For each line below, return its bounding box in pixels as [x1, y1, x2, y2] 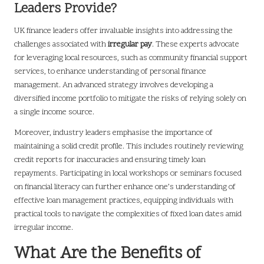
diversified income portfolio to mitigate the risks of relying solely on [14, 93, 246, 105]
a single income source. [14, 107, 94, 118]
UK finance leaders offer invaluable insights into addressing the [14, 25, 233, 37]
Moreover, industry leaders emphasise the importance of [14, 127, 213, 139]
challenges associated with [14, 39, 108, 51]
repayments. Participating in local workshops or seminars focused [14, 168, 242, 180]
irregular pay [108, 39, 152, 51]
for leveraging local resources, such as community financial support [14, 52, 247, 64]
